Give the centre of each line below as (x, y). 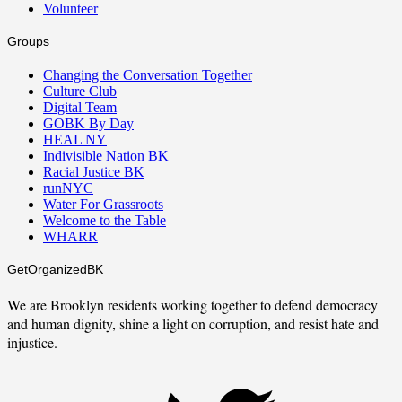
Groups (28, 42)
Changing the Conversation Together (148, 74)
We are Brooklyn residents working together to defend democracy (192, 304)
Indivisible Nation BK (106, 155)
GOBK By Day (88, 123)
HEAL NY (75, 139)
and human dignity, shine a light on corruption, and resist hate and (193, 323)
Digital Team (80, 107)
